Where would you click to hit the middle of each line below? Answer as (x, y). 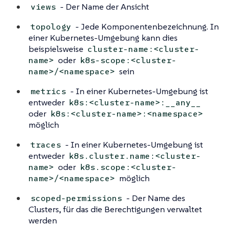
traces (46, 145)
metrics (49, 92)
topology (51, 27)
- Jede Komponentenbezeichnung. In (146, 27)
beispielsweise (57, 49)
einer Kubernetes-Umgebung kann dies (103, 38)
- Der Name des (155, 198)
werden (43, 221)
